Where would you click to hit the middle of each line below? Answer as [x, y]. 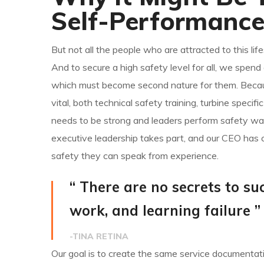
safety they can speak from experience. [135, 156]
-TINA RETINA [99, 237]
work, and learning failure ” [165, 211]
